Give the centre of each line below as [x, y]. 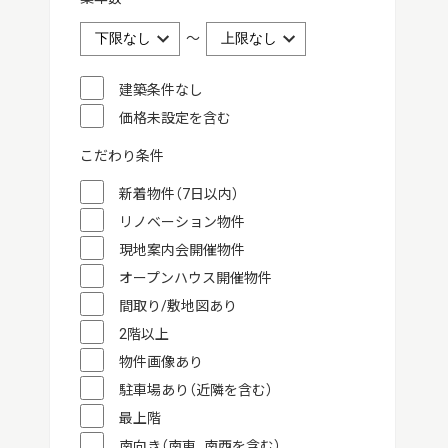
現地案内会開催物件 [181, 250]
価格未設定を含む [174, 118]
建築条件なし [160, 90]
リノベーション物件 [181, 222]
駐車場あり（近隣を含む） [195, 390]
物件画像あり [160, 362]
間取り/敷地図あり [177, 306]
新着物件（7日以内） [178, 194]
